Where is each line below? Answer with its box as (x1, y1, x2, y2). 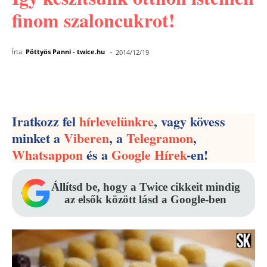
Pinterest (123, 77, 161, 89)
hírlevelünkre (79, 111, 154, 131)
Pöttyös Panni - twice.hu (26, 47, 105, 56)
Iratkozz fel (12, 111, 79, 131)
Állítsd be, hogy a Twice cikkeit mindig (51, 181, 240, 193)
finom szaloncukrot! (12, 6, 175, 34)
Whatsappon (12, 145, 83, 164)
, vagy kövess (154, 111, 225, 131)
